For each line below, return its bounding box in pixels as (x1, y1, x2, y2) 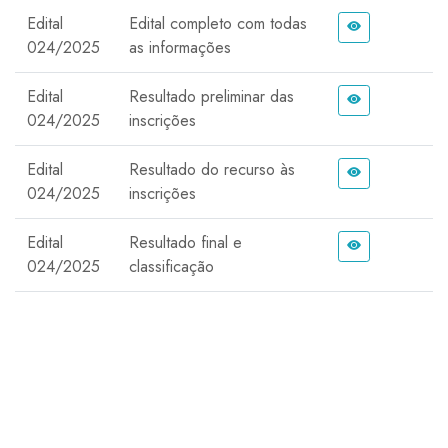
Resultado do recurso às (129, 157, 295, 181)
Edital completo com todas (129, 11, 307, 35)
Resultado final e (129, 230, 242, 254)
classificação (129, 254, 214, 278)
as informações (129, 35, 231, 59)
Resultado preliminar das (129, 84, 294, 108)
